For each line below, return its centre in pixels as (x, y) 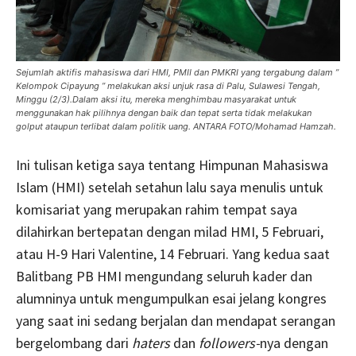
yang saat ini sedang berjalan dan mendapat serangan (176, 321)
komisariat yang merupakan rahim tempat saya (157, 210)
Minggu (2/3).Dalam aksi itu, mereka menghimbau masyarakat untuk (156, 100)
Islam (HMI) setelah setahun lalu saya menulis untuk (170, 188)
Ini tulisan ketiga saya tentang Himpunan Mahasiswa (172, 165)
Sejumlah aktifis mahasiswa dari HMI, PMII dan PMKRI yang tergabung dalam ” (177, 73)
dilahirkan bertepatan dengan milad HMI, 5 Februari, (170, 232)
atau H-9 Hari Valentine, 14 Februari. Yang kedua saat (173, 254)
